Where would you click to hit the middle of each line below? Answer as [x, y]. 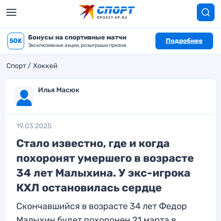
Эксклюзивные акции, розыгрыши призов [77, 45]
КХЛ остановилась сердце [89, 188]
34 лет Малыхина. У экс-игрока [103, 173]
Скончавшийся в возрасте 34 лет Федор [102, 206]
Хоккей [45, 66]
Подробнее [184, 41]
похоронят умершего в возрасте [105, 158]
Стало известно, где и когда [93, 143]
